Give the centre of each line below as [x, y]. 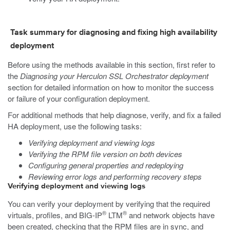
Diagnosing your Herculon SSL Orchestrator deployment [114, 76]
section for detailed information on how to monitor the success [111, 87]
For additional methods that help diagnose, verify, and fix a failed [114, 115]
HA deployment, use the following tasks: [75, 126]
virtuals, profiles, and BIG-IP [55, 215]
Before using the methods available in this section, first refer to [111, 64]
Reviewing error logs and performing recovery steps [115, 176]
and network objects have [171, 215]
